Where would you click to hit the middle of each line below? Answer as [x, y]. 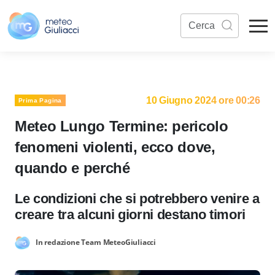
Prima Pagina [40, 100]
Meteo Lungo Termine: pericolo [122, 126]
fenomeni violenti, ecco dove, [115, 147]
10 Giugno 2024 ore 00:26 [203, 100]
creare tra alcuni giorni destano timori [130, 215]
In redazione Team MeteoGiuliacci [96, 242]
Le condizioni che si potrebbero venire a [137, 199]
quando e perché [72, 168]
